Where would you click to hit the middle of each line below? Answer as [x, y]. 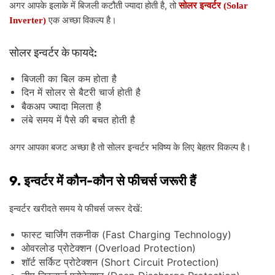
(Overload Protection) [144, 248]
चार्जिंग [56, 234]
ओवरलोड [38, 249]
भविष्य [161, 147]
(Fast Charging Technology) [165, 234]
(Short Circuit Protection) [158, 262]
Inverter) [28, 20]
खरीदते [45, 208]
